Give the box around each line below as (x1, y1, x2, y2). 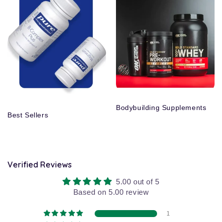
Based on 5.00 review (73, 188, 149, 197)
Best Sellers (7, 111, 49, 119)
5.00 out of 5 (115, 177, 160, 186)
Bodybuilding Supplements (116, 103, 207, 111)
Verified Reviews (7, 160, 72, 170)
